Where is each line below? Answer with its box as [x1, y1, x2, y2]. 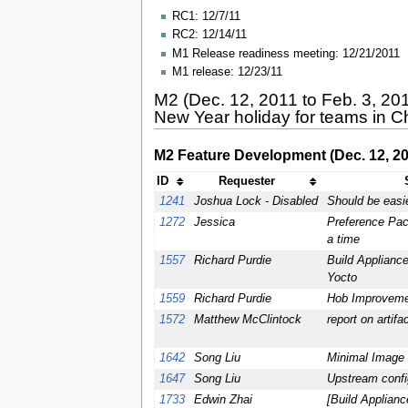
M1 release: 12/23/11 [171, 65, 282, 78]
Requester [218, 175, 275, 189]
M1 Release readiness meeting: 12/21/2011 [171, 46, 400, 60]
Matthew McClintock [193, 313, 301, 327]
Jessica [193, 216, 235, 229]
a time [326, 233, 360, 247]
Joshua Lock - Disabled [193, 195, 318, 209]
